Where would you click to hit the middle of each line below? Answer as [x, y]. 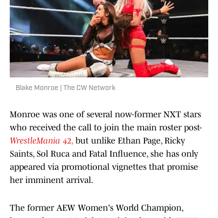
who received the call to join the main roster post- [106, 128]
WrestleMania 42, [41, 141]
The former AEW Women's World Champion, [96, 208]
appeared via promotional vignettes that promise [104, 167]
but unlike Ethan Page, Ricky [130, 141]
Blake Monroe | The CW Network [65, 89]
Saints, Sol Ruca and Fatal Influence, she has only [104, 154]
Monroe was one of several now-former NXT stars [105, 115]
